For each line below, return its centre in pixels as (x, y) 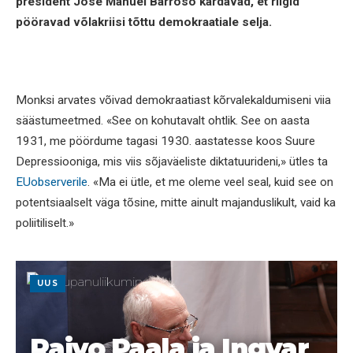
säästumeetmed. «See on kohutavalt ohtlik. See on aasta (163, 120)
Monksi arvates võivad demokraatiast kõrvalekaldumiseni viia (173, 100)
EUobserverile (52, 182)
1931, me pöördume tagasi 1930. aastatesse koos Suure (165, 141)
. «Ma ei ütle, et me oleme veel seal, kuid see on (210, 182)
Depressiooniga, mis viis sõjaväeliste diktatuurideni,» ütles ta (172, 161)
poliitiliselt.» (45, 223)
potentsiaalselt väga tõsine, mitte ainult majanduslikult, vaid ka (176, 202)
